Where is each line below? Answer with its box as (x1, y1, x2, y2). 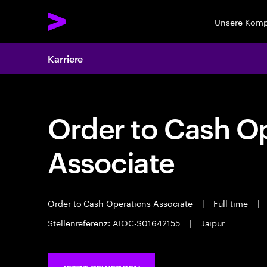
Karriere (48, 52, 83, 65)
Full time (211, 196, 250, 209)
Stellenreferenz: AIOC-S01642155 (48, 216, 182, 229)
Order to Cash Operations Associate (48, 196, 195, 209)
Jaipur (198, 216, 225, 229)
